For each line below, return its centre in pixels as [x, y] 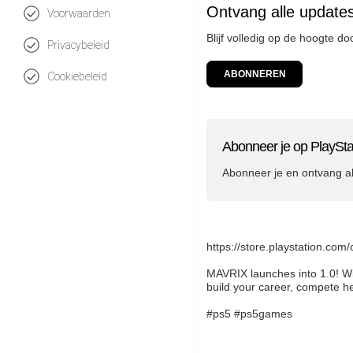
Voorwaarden [79, 13]
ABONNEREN [255, 74]
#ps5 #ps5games [249, 314]
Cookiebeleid [77, 76]
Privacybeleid [78, 45]
